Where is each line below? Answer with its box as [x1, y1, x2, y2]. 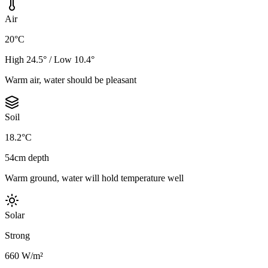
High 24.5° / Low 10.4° [5, 54, 95, 65]
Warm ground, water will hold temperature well [5, 173, 184, 184]
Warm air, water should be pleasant [5, 75, 136, 86]
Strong [5, 230, 30, 241]
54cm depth [5, 153, 49, 163]
